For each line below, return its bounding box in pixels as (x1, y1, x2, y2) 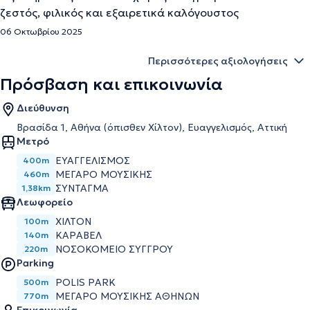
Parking (17, 257, 54, 269)
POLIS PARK (55, 276, 116, 289)
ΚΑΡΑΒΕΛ (55, 229, 102, 241)
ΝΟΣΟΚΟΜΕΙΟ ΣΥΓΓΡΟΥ (55, 243, 173, 255)
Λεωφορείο (17, 196, 73, 208)
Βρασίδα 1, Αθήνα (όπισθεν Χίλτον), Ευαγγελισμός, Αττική (17, 121, 287, 134)
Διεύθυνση (17, 102, 69, 114)
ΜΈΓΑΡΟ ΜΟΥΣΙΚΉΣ (55, 168, 152, 181)
